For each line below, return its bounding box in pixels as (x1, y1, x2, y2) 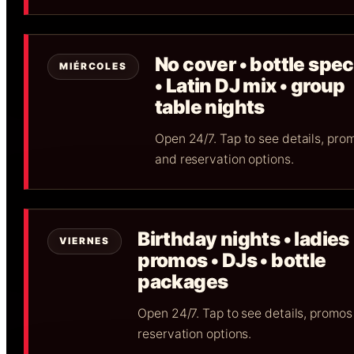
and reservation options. (155, 152, 294, 168)
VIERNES (59, 235, 111, 247)
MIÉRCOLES (59, 61, 128, 73)
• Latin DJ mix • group (155, 74, 345, 98)
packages (137, 270, 228, 294)
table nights (155, 96, 265, 119)
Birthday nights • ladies (137, 228, 349, 251)
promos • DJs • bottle (137, 249, 326, 273)
